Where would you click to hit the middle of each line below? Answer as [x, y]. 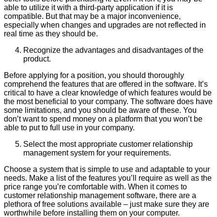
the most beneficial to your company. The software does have [108, 101]
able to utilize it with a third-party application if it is [88, 7]
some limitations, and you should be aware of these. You [100, 110]
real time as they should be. [51, 33]
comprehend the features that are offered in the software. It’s [106, 84]
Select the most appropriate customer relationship [108, 144]
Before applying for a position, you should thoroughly [94, 75]
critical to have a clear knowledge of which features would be [108, 93]
